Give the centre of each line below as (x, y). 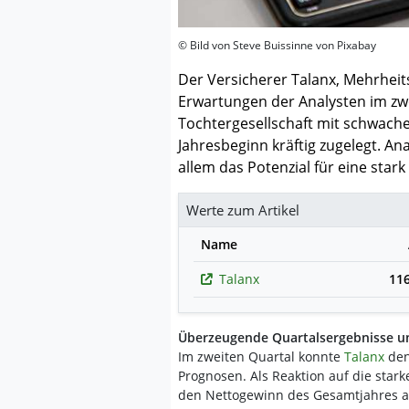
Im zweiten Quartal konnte (261, 356)
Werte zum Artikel (243, 210)
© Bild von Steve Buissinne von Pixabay (277, 45)
